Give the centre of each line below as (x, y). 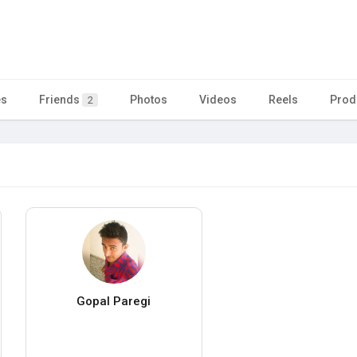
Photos (149, 99)
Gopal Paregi (114, 301)
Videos (218, 99)
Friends (61, 99)
